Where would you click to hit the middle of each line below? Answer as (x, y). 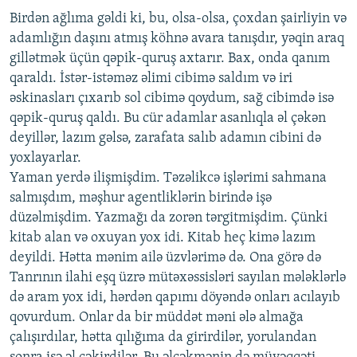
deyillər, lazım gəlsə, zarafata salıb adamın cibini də (165, 139)
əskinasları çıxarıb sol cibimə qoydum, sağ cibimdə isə (172, 99)
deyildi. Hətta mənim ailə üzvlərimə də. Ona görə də (165, 258)
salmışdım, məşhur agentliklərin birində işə (141, 198)
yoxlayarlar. (45, 159)
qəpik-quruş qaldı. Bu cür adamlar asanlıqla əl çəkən (168, 119)
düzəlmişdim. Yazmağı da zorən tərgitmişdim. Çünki (169, 218)
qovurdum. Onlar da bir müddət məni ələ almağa (157, 318)
